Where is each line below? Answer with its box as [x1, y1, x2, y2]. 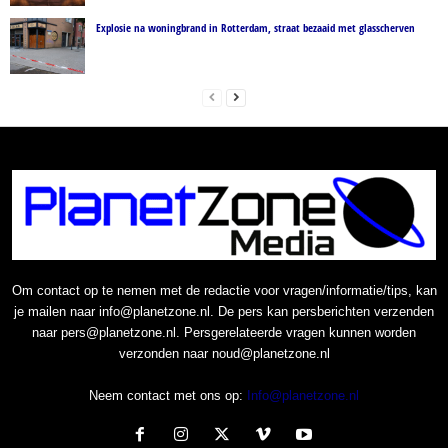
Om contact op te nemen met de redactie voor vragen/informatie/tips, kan [11, 282, 437, 298]
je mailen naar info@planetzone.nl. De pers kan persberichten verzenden [14, 303, 434, 319]
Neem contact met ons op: [89, 387, 247, 403]
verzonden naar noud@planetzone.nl [118, 345, 330, 361]
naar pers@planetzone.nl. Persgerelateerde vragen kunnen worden [32, 324, 416, 340]
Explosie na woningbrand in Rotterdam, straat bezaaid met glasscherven [96, 19, 415, 35]
